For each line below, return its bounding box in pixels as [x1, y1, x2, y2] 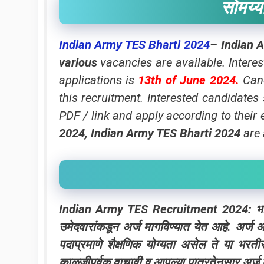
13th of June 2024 [138, 73, 236, 87]
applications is [58, 73, 138, 87]
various [58, 55, 97, 70]
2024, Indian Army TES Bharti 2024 [58, 126, 240, 140]
